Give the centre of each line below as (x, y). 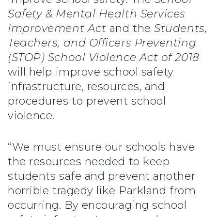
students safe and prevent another (102, 176)
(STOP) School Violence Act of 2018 (104, 57)
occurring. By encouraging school (97, 205)
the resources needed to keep (89, 161)
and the (130, 28)
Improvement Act (57, 28)
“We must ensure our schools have (101, 147)
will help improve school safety (91, 72)
